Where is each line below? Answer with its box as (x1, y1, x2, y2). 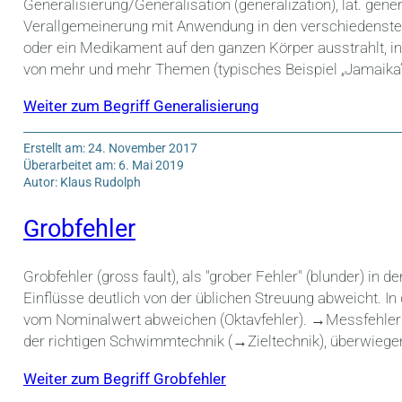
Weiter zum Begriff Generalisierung (22, 96, 259, 115)
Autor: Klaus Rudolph (22, 175, 141, 190)
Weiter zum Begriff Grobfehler (22, 369, 226, 388)
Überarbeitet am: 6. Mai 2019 (22, 158, 184, 173)
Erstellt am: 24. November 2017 (22, 141, 197, 156)
